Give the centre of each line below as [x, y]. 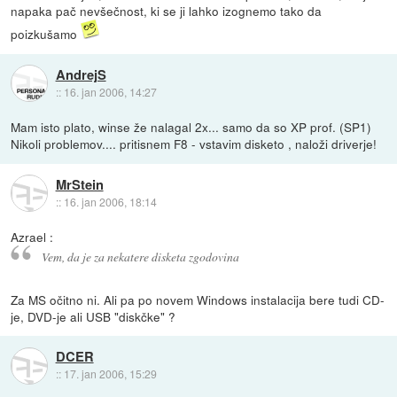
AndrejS [81, 74]
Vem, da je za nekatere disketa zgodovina [140, 257]
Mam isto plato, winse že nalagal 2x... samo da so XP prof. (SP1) [191, 127]
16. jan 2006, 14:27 [110, 91]
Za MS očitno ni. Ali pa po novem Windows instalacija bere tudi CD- [198, 300]
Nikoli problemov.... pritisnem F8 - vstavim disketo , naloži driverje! [194, 144]
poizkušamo [46, 34]
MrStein [79, 184]
